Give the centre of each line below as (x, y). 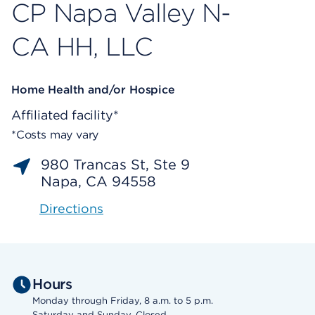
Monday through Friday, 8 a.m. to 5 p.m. (123, 301)
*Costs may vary (55, 135)
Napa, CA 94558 (98, 182)
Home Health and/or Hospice (93, 90)
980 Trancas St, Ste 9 (115, 165)
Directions (71, 209)
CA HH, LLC (82, 47)
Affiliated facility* (65, 115)
